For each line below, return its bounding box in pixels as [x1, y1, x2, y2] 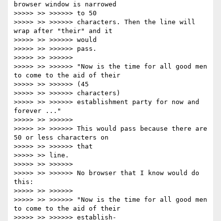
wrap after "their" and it [14, 27, 112, 35]
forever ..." [14, 107, 61, 115]
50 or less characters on [14, 134, 109, 142]
